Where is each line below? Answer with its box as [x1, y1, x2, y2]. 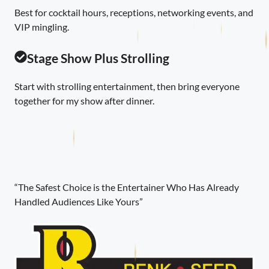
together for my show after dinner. [14, 94, 154, 106]
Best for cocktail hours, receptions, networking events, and [14, 6, 253, 18]
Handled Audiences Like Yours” [14, 195, 143, 207]
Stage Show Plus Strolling [26, 50, 169, 65]
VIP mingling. [14, 20, 69, 32]
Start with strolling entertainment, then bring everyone [14, 80, 240, 92]
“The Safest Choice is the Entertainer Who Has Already [14, 181, 239, 193]
